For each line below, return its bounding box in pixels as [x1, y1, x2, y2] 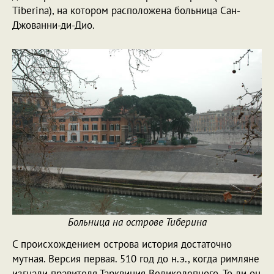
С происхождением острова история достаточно [12, 237, 232, 251]
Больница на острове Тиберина [67, 215, 207, 229]
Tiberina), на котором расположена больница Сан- [12, 3, 240, 17]
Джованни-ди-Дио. [12, 18, 95, 32]
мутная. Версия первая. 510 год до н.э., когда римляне [12, 252, 259, 266]
